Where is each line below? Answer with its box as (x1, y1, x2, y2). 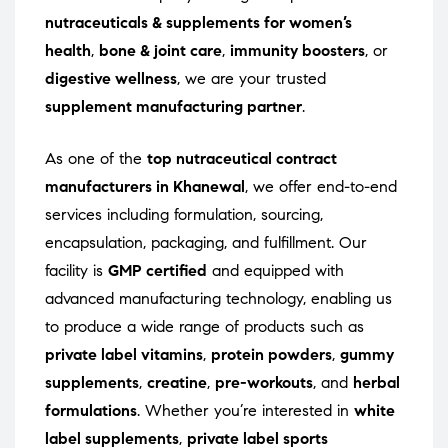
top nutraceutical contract (147, 149, 337, 169)
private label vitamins (45, 345, 203, 365)
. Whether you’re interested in (137, 401, 354, 421)
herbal (353, 373, 400, 393)
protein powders (211, 345, 332, 365)
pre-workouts (215, 373, 313, 393)
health (45, 41, 91, 61)
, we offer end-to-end (245, 177, 397, 197)
